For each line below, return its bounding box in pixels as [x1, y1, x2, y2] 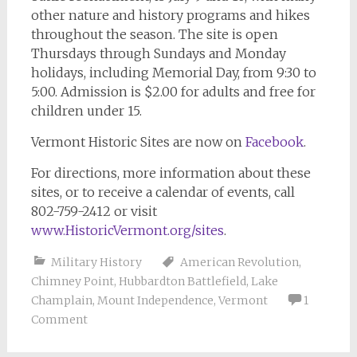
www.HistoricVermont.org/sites [30, 222, 224, 239]
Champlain [30, 293, 92, 308]
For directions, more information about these [30, 165, 311, 182]
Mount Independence [96, 293, 214, 308]
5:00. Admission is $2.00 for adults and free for [30, 84, 316, 100]
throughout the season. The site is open [30, 26, 278, 43]
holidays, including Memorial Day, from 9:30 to [30, 65, 316, 81]
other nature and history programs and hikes [30, 7, 310, 24]
